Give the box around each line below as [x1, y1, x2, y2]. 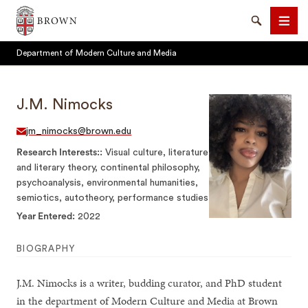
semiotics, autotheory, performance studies [16, 193, 209, 203]
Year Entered [16, 212, 75, 221]
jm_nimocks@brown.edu [26, 126, 132, 136]
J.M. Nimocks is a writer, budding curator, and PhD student [16, 275, 283, 291]
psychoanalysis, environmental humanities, [16, 178, 199, 188]
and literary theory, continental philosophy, [16, 163, 201, 173]
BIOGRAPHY [16, 244, 76, 253]
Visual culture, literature [102, 148, 209, 157]
